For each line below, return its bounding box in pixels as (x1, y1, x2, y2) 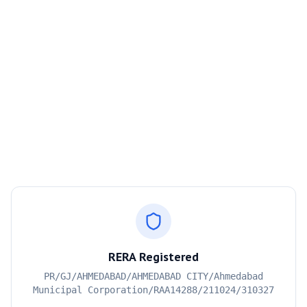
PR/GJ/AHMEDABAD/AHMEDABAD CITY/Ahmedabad (44, 271, 263, 282)
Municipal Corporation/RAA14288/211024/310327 (33, 284, 274, 295)
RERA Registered (108, 249, 199, 265)
